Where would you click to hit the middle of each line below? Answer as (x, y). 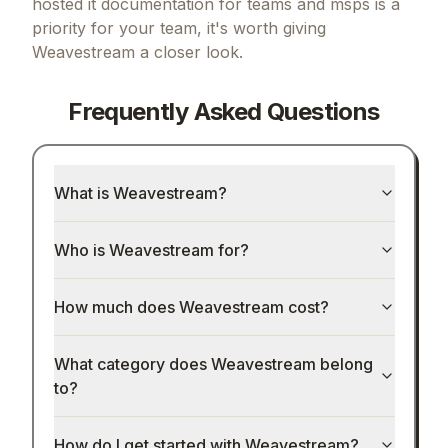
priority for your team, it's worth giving (179, 27)
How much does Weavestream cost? (191, 307)
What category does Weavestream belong (213, 364)
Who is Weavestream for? (151, 250)
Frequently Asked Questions (224, 111)
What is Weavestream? (140, 193)
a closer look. (189, 51)
